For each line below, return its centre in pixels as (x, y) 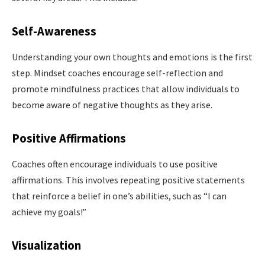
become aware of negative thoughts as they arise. (112, 105)
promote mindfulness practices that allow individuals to (126, 89)
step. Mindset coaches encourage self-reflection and (117, 73)
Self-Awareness (54, 31)
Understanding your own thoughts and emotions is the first (132, 57)
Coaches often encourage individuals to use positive (115, 164)
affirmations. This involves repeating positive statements (128, 180)
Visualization (46, 245)
